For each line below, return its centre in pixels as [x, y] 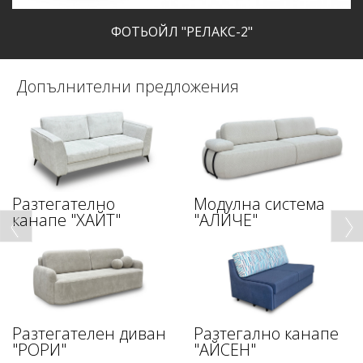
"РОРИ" [39, 349]
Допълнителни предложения [128, 87]
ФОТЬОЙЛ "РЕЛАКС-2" [181, 32]
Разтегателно [64, 203]
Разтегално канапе [266, 333]
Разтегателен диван [89, 333]
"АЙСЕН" [225, 349]
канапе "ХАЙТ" [66, 220]
